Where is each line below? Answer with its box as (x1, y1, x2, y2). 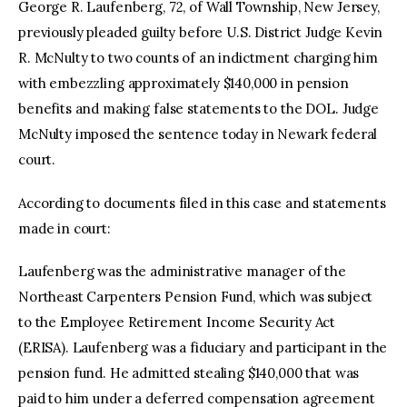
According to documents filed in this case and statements (18, 194, 386, 212)
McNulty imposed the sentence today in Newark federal (18, 125, 378, 144)
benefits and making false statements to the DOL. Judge (18, 100, 379, 118)
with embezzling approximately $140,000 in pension (18, 74, 349, 93)
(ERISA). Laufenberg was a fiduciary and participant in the (18, 339, 388, 357)
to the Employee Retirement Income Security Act (18, 313, 336, 332)
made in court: (18, 219, 111, 237)
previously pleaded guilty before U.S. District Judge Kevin (18, 24, 383, 42)
